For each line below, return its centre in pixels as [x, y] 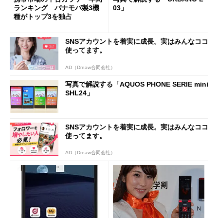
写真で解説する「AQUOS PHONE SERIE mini [137, 84]
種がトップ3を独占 [43, 16]
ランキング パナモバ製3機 [56, 8]
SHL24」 [79, 93]
